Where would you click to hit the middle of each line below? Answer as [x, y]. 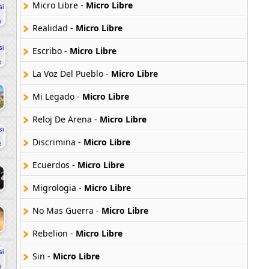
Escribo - [51, 50]
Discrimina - [58, 142]
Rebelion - [54, 233]
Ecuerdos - [55, 165]
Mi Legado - [57, 96]
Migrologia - [58, 187]
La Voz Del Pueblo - [72, 73]
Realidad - [54, 28]
